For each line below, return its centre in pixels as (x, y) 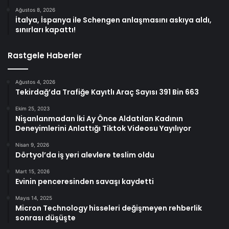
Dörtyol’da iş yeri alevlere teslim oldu (85, 155)
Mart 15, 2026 (32, 171)
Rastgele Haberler (45, 55)
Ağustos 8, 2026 (35, 9)
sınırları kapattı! (45, 29)
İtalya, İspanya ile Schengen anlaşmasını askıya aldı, (113, 20)
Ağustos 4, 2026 (35, 82)
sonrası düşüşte (45, 217)
